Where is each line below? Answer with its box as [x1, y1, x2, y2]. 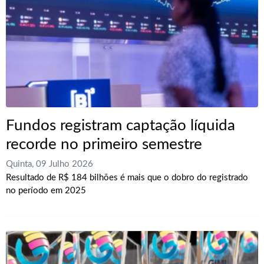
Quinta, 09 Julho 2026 [6, 159, 93, 169]
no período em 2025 [6, 186, 86, 195]
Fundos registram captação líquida [6, 117, 235, 133]
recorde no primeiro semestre [6, 136, 202, 152]
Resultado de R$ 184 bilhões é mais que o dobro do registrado [6, 173, 248, 182]
